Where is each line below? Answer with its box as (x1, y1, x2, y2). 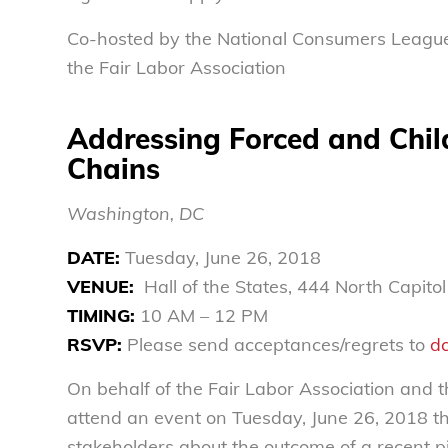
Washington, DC (67, 201, 204, 225)
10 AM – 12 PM (135, 304, 268, 328)
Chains (67, 150, 160, 186)
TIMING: (67, 304, 135, 328)
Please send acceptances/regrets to (122, 333, 430, 357)
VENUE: (67, 275, 134, 299)
